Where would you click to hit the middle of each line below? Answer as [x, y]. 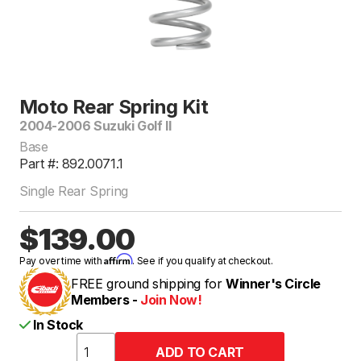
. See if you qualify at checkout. [203, 260]
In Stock [57, 324]
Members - [106, 299]
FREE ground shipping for [148, 283]
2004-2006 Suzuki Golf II [95, 125]
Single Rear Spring [74, 191]
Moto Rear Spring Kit [114, 106]
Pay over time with [62, 260]
